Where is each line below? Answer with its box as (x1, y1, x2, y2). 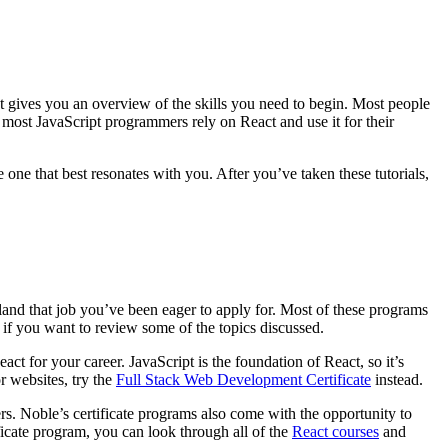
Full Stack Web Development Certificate (116, 371, 371, 389)
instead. (371, 371, 423, 389)
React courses (292, 423, 379, 441)
